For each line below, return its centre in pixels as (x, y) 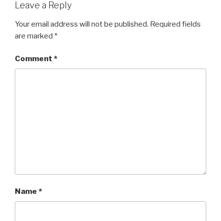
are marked (35, 36)
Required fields (175, 24)
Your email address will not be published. (82, 24)
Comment (34, 59)
